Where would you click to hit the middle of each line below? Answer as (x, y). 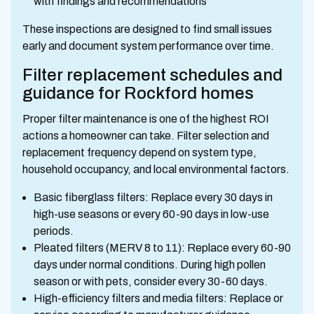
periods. (54, 231)
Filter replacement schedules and (152, 75)
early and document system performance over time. (148, 46)
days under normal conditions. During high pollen (150, 265)
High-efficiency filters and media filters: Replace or (158, 298)
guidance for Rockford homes (138, 93)
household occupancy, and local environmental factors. (156, 169)
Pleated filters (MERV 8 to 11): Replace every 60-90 (162, 248)
